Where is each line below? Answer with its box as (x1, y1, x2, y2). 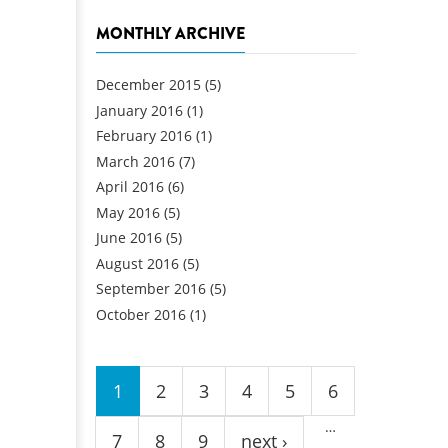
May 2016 (96, 202, 160, 222)
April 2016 (96, 177, 164, 197)
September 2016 (96, 279, 206, 299)
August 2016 (96, 253, 179, 273)
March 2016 (96, 151, 175, 171)
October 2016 (96, 304, 186, 324)
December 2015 (96, 75, 201, 95)
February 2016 (96, 126, 192, 146)
